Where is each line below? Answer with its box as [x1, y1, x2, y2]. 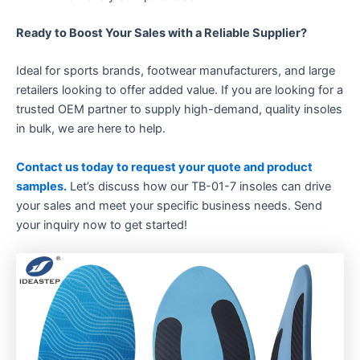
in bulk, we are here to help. [16, 121, 166, 137]
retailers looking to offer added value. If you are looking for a [16, 83, 343, 98]
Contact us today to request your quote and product [16, 159, 313, 174]
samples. [16, 178, 67, 194]
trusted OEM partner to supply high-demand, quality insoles [16, 102, 342, 117]
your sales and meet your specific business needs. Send [16, 198, 322, 213]
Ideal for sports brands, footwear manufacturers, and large [16, 63, 335, 79]
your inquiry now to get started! [16, 217, 187, 232]
